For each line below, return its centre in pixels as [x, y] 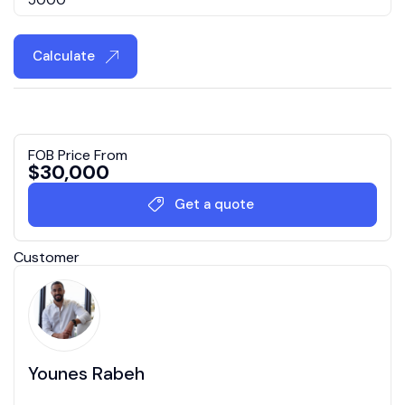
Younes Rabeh [86, 373]
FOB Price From [78, 155]
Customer [47, 257]
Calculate [66, 56]
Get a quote [214, 204]
